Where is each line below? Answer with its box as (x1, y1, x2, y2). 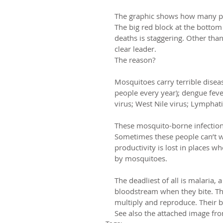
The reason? (114, 54, 155, 65)
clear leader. (114, 43, 156, 54)
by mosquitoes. (114, 153, 167, 163)
